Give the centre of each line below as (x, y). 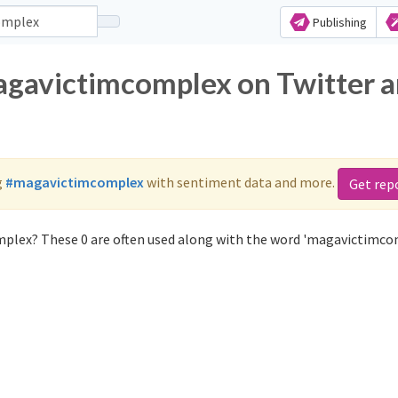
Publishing (338, 22)
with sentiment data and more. (241, 182)
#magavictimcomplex (75, 182)
